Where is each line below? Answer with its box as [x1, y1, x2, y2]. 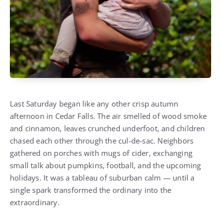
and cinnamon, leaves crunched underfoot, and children [10, 123, 205, 133]
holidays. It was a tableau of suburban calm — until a [10, 173, 195, 183]
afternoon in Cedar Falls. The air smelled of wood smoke [10, 111, 207, 121]
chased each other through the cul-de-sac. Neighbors [10, 136, 194, 146]
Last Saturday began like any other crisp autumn [10, 99, 179, 109]
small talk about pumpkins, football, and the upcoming [10, 160, 201, 170]
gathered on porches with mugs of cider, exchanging [10, 148, 193, 158]
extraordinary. [10, 197, 60, 207]
